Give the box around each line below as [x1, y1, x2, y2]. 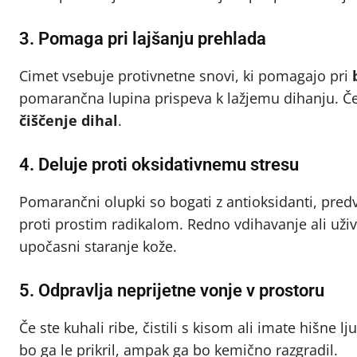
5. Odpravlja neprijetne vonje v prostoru [19, 280, 324, 300]
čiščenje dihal [19, 110, 118, 130]
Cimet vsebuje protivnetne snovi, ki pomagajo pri [19, 65, 352, 85]
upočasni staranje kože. [19, 236, 177, 256]
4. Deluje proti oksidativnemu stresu [19, 154, 299, 175]
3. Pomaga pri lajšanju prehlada [19, 28, 266, 49]
